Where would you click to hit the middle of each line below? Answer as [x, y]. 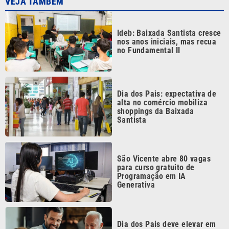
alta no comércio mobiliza [162, 77]
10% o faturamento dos [157, 207]
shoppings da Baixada [155, 85]
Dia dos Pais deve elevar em [167, 198]
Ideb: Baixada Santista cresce [169, 7]
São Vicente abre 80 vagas [164, 133]
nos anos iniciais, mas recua [167, 16]
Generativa [136, 159]
